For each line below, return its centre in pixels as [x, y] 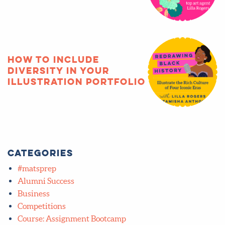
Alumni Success [46, 181]
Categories [40, 153]
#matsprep [37, 168]
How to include [53, 59]
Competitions [41, 206]
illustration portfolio [76, 81]
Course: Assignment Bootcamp [72, 219]
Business [33, 194]
